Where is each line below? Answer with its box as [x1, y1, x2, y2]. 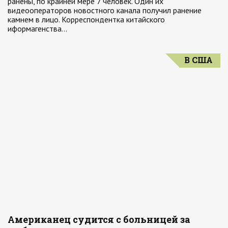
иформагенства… [8, 23, 67, 34]
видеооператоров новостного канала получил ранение [8, 5, 202, 15]
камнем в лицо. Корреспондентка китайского [8, 14, 165, 24]
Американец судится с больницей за [8, 213, 190, 225]
